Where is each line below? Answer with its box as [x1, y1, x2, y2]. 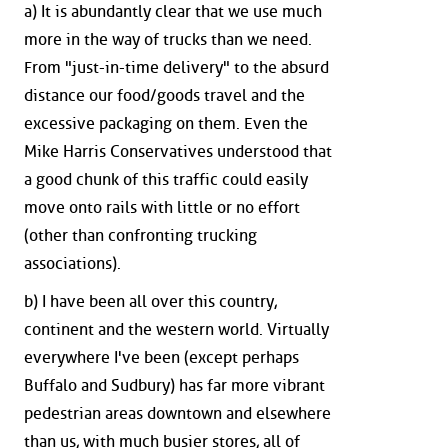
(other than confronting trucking [24, 225, 257, 245]
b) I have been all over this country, [24, 291, 277, 311]
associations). [24, 253, 121, 273]
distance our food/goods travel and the [24, 85, 305, 105]
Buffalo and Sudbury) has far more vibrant [24, 375, 325, 395]
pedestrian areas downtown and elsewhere [24, 403, 331, 423]
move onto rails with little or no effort [24, 197, 300, 217]
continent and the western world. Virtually [24, 319, 329, 339]
